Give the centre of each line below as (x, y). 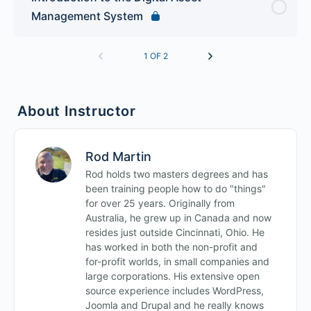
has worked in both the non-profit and (171, 246)
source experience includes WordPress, (175, 290)
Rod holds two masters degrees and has (177, 174)
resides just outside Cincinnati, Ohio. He (175, 232)
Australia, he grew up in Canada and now (178, 217)
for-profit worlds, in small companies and (177, 261)
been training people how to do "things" (176, 188)
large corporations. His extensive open (173, 276)
